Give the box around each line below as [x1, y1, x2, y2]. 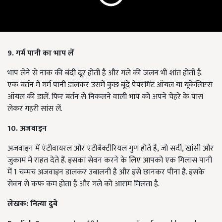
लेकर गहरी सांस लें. [7, 102, 62, 116]
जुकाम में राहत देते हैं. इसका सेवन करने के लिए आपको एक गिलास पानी [7, 154, 212, 167]
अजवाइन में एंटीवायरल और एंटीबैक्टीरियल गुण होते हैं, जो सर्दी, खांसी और [7, 142, 214, 156]
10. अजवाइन [7, 122, 47, 136]
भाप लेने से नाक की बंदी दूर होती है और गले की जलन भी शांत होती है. [7, 66, 202, 80]
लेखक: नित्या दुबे [7, 197, 57, 211]
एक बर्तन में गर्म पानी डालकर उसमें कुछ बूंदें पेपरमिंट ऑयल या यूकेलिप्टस [7, 78, 213, 92]
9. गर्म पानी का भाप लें [7, 47, 74, 60]
